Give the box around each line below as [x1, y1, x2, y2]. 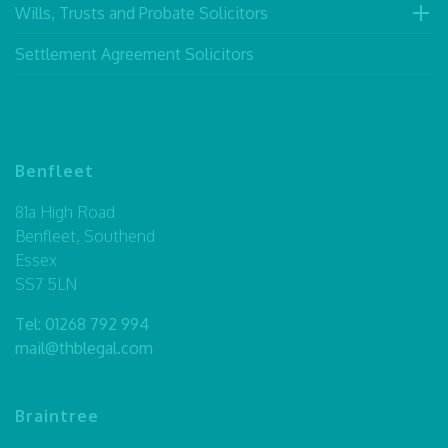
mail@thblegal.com [15, 337, 153, 358]
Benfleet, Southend [15, 225, 155, 246]
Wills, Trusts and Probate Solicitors [15, 2, 268, 23]
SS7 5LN [15, 273, 77, 294]
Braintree [15, 405, 99, 426]
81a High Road [15, 201, 115, 222]
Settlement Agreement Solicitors [15, 43, 254, 64]
